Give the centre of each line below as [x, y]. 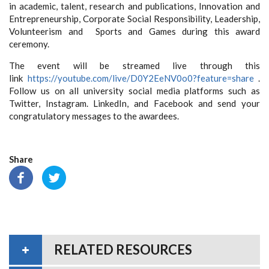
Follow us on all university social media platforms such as [134, 90]
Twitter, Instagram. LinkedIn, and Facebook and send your [134, 103]
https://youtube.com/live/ [79, 78]
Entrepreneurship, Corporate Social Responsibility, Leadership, [134, 18]
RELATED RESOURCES [123, 249]
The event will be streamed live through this [134, 65]
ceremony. [30, 44]
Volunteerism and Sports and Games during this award [134, 31]
